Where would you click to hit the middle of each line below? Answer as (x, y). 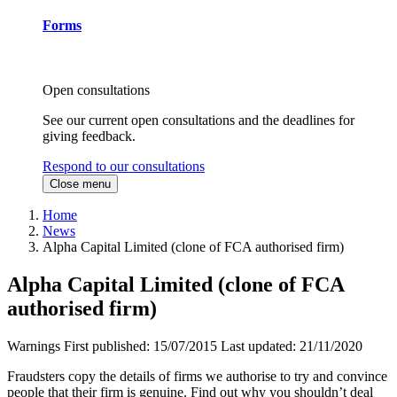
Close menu (80, 184)
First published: (109, 346)
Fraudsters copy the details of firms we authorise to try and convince (197, 377)
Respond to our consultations (124, 167)
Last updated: (260, 346)
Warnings (34, 346)
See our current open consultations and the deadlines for (198, 121)
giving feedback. (89, 136)
